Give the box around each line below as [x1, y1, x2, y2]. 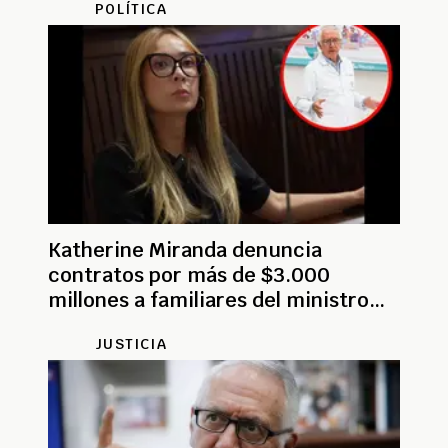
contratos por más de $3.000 [48, 261, 330, 288]
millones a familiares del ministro [48, 286, 369, 313]
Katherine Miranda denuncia [48, 236, 322, 263]
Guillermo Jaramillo [48, 311, 235, 338]
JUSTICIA [95, 334, 167, 353]
